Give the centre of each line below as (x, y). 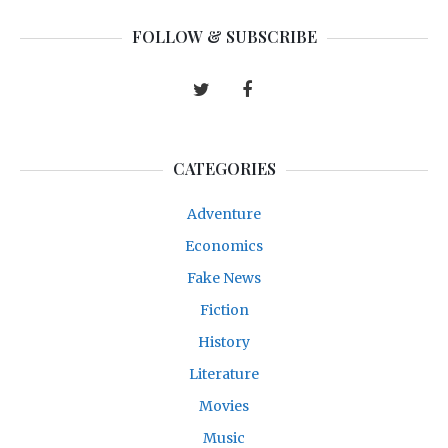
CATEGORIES (224, 168)
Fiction (224, 309)
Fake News (224, 277)
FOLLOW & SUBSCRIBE (224, 36)
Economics (224, 245)
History (224, 341)
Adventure (224, 213)
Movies (224, 405)
